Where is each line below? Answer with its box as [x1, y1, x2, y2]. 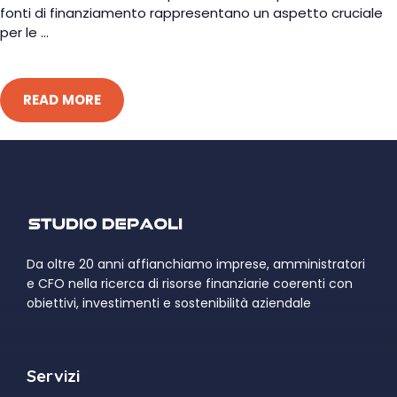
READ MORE [23, 90, 102, 109]
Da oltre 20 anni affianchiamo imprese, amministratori [27, 254, 365, 273]
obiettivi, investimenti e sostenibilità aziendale [27, 293, 311, 312]
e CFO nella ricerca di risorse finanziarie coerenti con [27, 274, 353, 292]
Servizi [27, 364, 80, 386]
